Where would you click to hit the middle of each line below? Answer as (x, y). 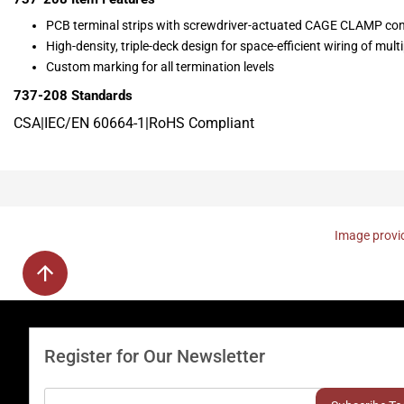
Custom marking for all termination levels (160, 67)
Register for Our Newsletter (155, 357)
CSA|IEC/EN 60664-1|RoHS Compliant (134, 124)
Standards (102, 96)
